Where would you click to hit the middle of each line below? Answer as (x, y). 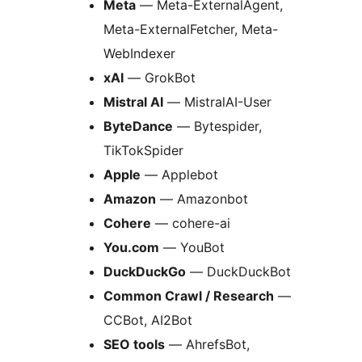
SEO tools (134, 345)
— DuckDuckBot (238, 272)
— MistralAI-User (217, 102)
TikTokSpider (143, 151)
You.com (131, 248)
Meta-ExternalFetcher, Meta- (191, 29)
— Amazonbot (202, 199)
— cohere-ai (191, 223)
